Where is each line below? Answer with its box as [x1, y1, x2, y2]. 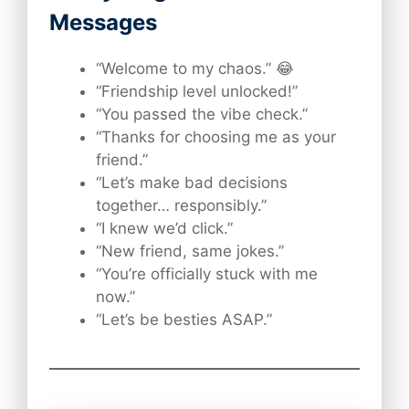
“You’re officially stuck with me [96, 265, 318, 284]
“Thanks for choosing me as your [96, 128, 336, 147]
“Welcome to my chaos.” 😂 [96, 59, 294, 79]
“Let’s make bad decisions [96, 173, 288, 193]
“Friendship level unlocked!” [96, 82, 298, 101]
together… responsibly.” [96, 196, 267, 215]
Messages [49, 9, 157, 37]
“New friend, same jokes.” [96, 242, 284, 261]
